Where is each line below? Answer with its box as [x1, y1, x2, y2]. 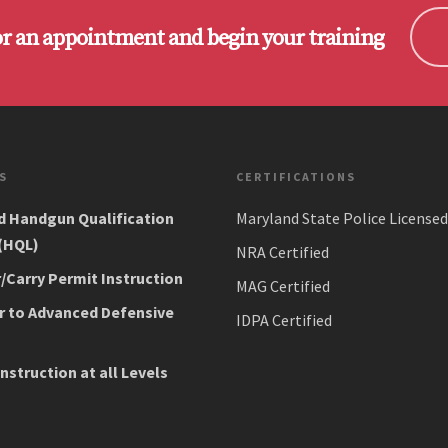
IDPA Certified [235, 310, 332, 331]
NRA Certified [235, 242, 329, 263]
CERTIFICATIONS [235, 169, 356, 185]
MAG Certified [235, 276, 330, 297]
